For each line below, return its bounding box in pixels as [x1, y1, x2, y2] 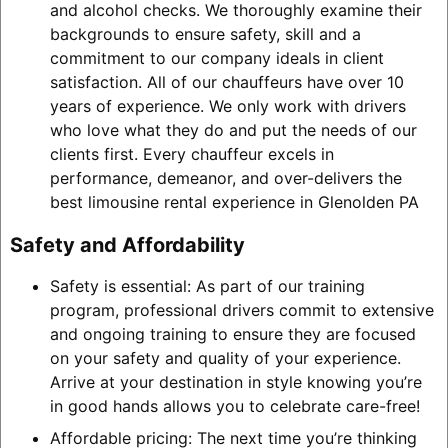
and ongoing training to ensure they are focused [49, 323, 416, 344]
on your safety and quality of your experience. [49, 347, 401, 368]
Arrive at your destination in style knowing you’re [49, 371, 422, 392]
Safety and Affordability [9, 233, 245, 258]
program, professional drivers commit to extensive [49, 299, 434, 320]
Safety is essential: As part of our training [49, 275, 365, 296]
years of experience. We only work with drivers [49, 96, 406, 117]
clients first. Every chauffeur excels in [49, 144, 334, 165]
